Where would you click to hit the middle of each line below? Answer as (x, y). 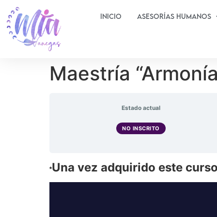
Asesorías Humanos (174, 16)
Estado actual (141, 108)
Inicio (111, 16)
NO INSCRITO (141, 128)
